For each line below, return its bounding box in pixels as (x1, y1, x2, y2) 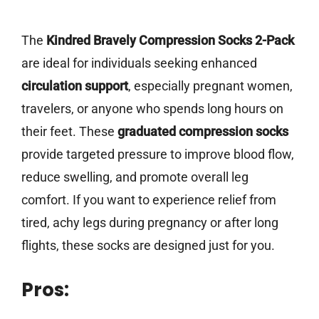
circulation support (21, 78, 128, 94)
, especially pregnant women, (128, 78, 293, 94)
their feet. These (21, 124, 117, 140)
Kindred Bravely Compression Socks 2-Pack (46, 33, 294, 48)
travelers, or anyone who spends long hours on (21, 101, 283, 117)
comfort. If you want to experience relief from (21, 192, 276, 208)
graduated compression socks (117, 124, 288, 140)
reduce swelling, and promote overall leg (21, 169, 249, 185)
